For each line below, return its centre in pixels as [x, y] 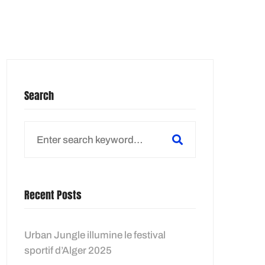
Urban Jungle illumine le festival [95, 235]
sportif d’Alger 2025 [68, 251]
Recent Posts [53, 195]
